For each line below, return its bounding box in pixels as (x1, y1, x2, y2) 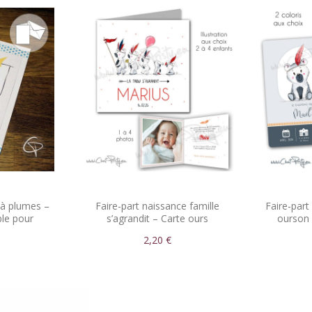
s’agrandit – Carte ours (106, 212, 208, 225)
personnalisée (125, 224, 189, 237)
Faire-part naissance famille (95, 199, 219, 212)
